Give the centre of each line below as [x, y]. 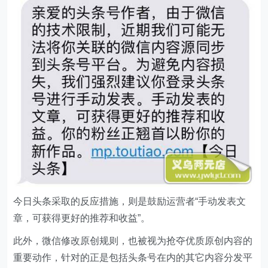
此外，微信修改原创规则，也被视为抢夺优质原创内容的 [133, 240]
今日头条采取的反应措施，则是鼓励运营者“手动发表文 [130, 201]
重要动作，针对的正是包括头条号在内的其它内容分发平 [133, 257]
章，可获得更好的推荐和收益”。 [82, 218]
